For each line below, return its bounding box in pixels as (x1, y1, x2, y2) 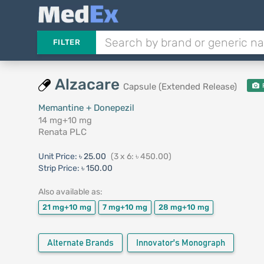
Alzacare (54, 75, 123, 94)
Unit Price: (38, 151, 79, 161)
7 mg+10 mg (102, 203, 147, 212)
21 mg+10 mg (42, 203, 91, 212)
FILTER (52, 38, 80, 47)
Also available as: (38, 187, 103, 197)
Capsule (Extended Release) (123, 81, 237, 92)
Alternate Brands (47, 239, 114, 247)
